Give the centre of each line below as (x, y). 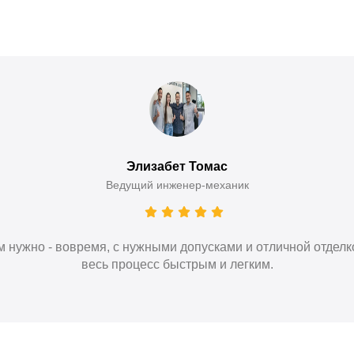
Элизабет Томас (177, 166)
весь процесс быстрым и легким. (177, 264)
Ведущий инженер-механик (177, 185)
